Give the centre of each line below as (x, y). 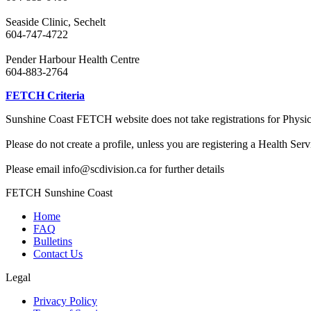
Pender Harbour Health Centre (73, 59)
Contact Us (58, 253)
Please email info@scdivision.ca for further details (115, 169)
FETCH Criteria (45, 95)
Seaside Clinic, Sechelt (56, 22)
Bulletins (53, 241)
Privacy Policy (65, 301)
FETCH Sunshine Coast (59, 192)
